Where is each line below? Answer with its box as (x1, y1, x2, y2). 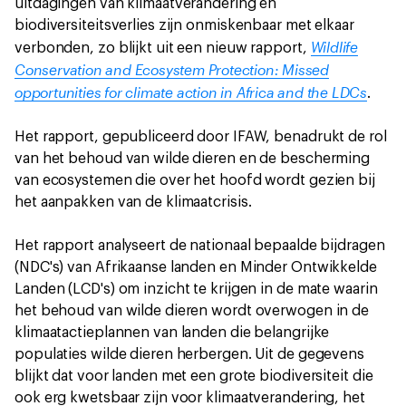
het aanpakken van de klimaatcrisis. (14, 195, 252, 209)
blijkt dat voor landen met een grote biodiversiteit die (14, 369, 373, 383)
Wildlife (310, 38, 359, 55)
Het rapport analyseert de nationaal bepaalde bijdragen (14, 238, 385, 253)
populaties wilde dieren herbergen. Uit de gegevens (14, 347, 364, 362)
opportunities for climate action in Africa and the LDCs (14, 83, 367, 101)
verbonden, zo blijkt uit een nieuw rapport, (14, 41, 311, 55)
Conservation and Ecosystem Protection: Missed (14, 61, 329, 78)
